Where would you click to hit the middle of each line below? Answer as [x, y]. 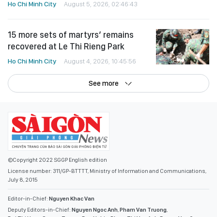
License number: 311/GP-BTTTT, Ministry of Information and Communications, [107, 171]
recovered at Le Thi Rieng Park [66, 46]
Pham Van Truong [143, 210]
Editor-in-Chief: [28, 199]
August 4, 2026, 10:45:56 [100, 61]
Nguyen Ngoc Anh [95, 210]
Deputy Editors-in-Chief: [40, 210]
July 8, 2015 [23, 180]
